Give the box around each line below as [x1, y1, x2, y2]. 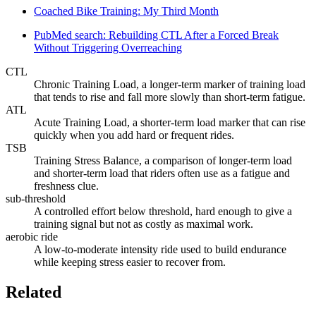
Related [6, 283, 61, 302]
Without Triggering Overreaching [34, 42, 182, 54]
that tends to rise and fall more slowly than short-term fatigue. [34, 91, 305, 104]
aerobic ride [6, 231, 58, 243]
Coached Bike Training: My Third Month [34, 5, 219, 18]
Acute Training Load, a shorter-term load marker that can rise [34, 116, 305, 129]
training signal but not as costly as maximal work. [34, 218, 253, 231]
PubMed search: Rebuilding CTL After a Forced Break [34, 29, 279, 42]
